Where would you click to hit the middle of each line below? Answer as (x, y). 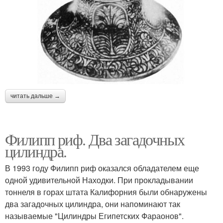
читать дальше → (35, 96)
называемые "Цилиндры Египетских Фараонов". (94, 216)
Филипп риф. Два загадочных (95, 139)
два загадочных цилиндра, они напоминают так (93, 204)
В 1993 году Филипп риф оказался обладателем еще (102, 168)
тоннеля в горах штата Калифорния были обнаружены (106, 192)
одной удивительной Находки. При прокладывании (99, 180)
